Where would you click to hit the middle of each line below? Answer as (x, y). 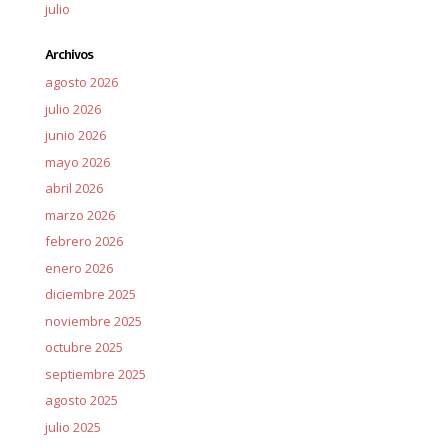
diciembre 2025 (90, 294)
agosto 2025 (81, 400)
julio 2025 (72, 426)
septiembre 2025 (95, 373)
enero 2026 (78, 267)
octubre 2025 (83, 347)
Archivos (68, 55)
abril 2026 (73, 188)
